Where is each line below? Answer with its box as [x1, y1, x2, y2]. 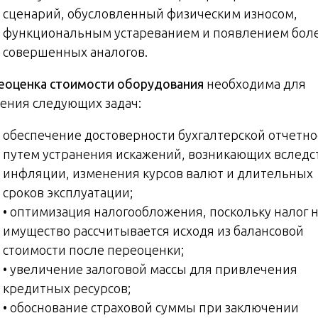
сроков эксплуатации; [3, 185, 133, 199]
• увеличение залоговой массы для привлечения [3, 261, 297, 276]
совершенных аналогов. [3, 44, 148, 59]
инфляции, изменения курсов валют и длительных [3, 165, 313, 180]
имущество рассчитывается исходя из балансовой [3, 223, 304, 238]
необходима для [204, 76, 306, 91]
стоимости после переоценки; [3, 242, 184, 257]
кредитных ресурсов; [3, 280, 131, 295]
